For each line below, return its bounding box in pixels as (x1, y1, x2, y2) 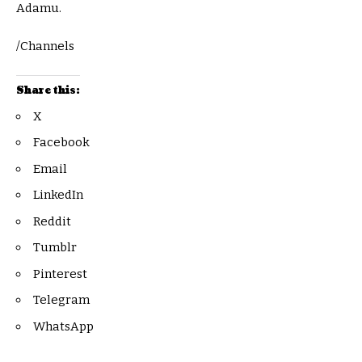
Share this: (16, 83, 80, 98)
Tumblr (33, 240, 77, 255)
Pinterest (33, 266, 87, 281)
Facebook (33, 135, 90, 150)
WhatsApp (33, 318, 94, 334)
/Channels (16, 39, 74, 54)
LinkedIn (33, 187, 83, 203)
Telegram (33, 293, 90, 308)
